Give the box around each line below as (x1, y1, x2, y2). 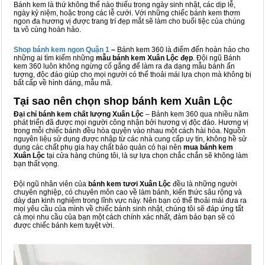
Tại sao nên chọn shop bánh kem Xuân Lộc (14, 95, 232, 107)
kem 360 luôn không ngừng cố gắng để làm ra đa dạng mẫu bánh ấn (14, 62, 235, 70)
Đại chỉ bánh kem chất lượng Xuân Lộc (14, 110, 144, 118)
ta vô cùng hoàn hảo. (14, 25, 81, 34)
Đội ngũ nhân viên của (14, 180, 88, 188)
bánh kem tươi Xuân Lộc (88, 180, 171, 188)
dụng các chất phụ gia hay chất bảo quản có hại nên (14, 143, 183, 151)
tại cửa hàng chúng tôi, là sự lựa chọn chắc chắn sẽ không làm (45, 151, 248, 160)
